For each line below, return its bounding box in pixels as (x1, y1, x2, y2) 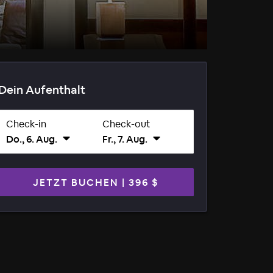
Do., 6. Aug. (5, 132, 57, 146)
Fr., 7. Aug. (102, 132, 147, 146)
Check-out (102, 117, 151, 130)
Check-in (5, 117, 46, 130)
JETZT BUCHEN (32, 175, 119, 189)
